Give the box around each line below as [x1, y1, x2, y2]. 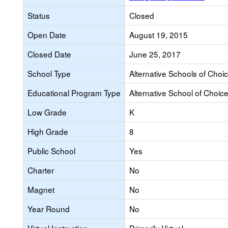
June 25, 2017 [129, 48, 181, 60]
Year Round [27, 203, 70, 214]
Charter [27, 164, 54, 176]
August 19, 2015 [129, 29, 188, 40]
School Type [27, 68, 71, 79]
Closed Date [27, 48, 71, 60]
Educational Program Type [27, 87, 121, 98]
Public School [27, 145, 75, 156]
